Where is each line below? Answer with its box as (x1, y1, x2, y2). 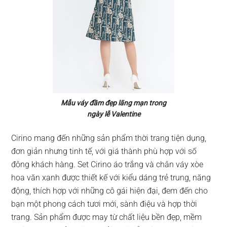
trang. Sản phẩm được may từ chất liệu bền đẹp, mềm (11, 212, 202, 222)
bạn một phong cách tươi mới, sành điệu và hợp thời (11, 199, 198, 209)
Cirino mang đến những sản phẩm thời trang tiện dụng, (11, 133, 207, 143)
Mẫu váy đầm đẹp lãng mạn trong (61, 99, 166, 107)
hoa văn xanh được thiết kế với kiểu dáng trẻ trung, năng (11, 173, 211, 182)
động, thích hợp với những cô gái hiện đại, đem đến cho (11, 186, 208, 196)
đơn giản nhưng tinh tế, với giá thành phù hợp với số (11, 146, 197, 156)
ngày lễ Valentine (87, 110, 140, 118)
